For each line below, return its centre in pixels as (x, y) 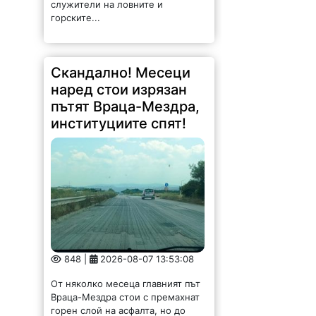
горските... (76, 17)
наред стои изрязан (119, 89)
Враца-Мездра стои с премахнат (126, 297)
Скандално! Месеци (121, 72)
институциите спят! (119, 123)
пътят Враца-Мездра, (126, 106)
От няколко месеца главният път (126, 283)
